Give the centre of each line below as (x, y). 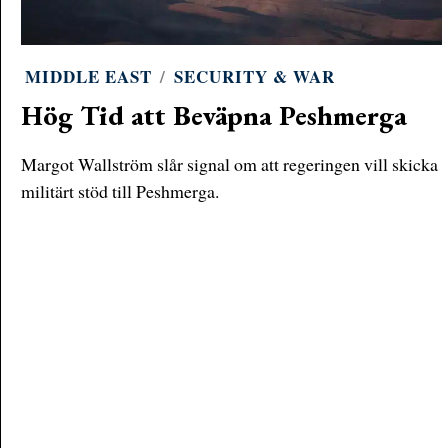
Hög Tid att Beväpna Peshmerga (214, 115)
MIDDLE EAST (89, 77)
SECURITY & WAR (255, 77)
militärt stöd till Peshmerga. (120, 190)
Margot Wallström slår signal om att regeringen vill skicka (230, 163)
